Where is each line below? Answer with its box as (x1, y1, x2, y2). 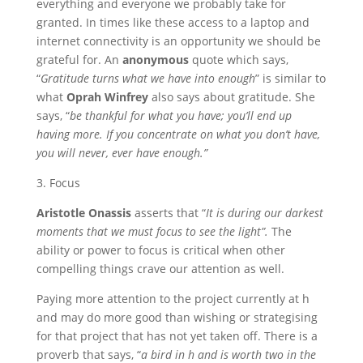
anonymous (122, 52, 189, 67)
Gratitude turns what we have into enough (40, 70, 255, 86)
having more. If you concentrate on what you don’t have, (36, 126, 320, 142)
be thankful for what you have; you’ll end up (69, 108, 292, 123)
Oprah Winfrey (66, 89, 152, 105)
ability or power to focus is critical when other (36, 242, 285, 258)
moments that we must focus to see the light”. (36, 224, 271, 239)
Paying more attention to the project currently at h (36, 291, 310, 306)
